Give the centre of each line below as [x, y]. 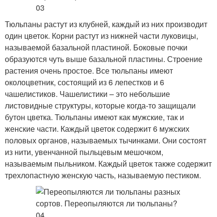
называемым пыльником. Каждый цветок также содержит [108, 163]
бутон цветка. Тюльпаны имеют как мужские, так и [94, 117]
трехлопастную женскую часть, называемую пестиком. [103, 175]
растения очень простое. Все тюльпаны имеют [89, 70]
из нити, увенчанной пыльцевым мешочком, [84, 152]
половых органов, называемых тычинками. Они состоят [106, 140]
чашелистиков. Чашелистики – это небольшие [87, 94]
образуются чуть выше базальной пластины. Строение [104, 59]
